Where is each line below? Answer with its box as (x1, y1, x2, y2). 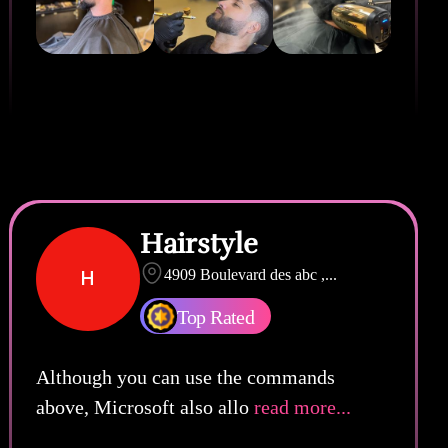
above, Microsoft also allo (35, 395, 249, 418)
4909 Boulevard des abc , (163, 265, 325, 283)
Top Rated (176, 305, 255, 328)
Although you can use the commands (35, 365, 335, 388)
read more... (248, 395, 351, 418)
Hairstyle (139, 226, 258, 261)
